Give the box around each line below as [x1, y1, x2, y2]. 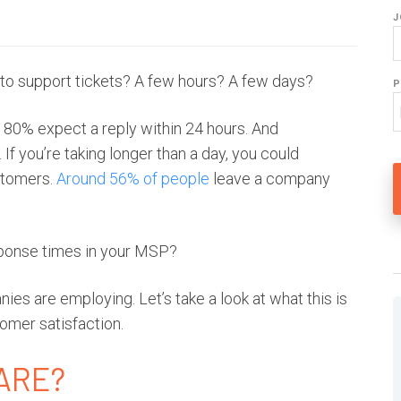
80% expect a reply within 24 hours [4, 119, 245, 138]
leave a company [209, 169, 330, 188]
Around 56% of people [56, 169, 209, 188]
